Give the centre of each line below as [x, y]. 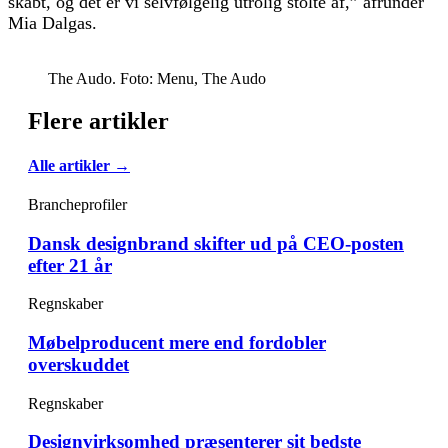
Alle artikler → [79, 165]
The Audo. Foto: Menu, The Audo [157, 79]
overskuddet [78, 364]
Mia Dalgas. [52, 23]
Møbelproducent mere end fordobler [177, 342]
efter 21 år [70, 265]
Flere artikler [98, 121]
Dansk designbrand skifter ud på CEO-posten [216, 243]
